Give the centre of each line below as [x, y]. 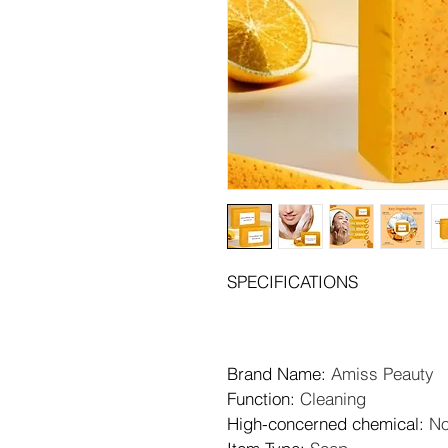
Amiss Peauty [382, 373]
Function [258, 398]
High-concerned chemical [323, 423]
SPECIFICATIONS [292, 281]
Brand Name [274, 373]
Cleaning [333, 398]
